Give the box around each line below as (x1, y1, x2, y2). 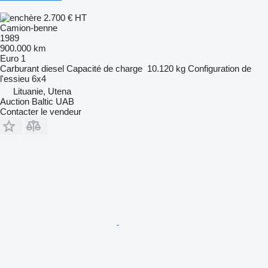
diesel (41, 63, 64, 74)
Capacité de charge (66, 63, 142, 74)
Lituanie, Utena (13, 86, 71, 96)
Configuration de (188, 63, 251, 74)
